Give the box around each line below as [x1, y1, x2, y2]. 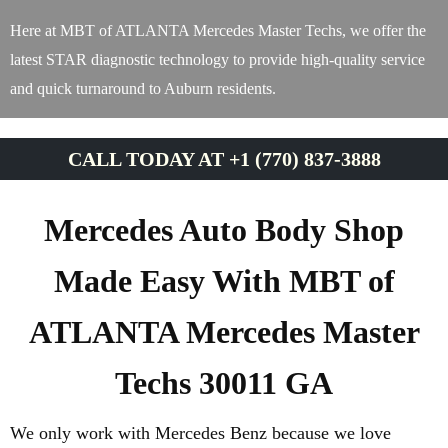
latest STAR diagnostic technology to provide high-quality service [10, 51, 425, 68]
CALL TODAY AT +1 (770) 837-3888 [67, 148, 381, 170]
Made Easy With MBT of [53, 263, 395, 299]
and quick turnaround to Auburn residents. [10, 80, 276, 97]
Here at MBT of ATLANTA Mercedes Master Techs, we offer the [10, 22, 426, 39]
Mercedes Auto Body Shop [44, 212, 404, 248]
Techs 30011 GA [115, 365, 333, 401]
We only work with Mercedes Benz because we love [10, 423, 391, 443]
